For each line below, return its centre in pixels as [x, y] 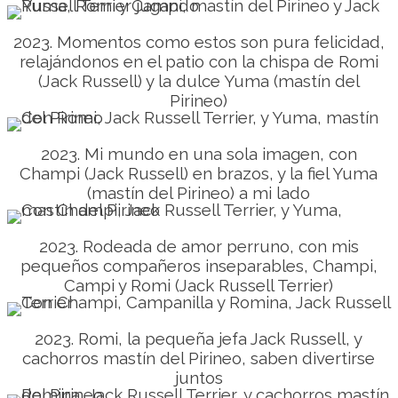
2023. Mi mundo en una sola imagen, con [199, 154]
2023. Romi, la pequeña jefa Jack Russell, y [199, 338]
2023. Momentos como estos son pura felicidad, [199, 42]
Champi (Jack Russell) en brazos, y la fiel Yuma [199, 173]
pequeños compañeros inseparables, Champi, [199, 266]
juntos [199, 378]
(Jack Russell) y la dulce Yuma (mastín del [199, 81]
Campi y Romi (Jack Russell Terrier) [199, 285]
